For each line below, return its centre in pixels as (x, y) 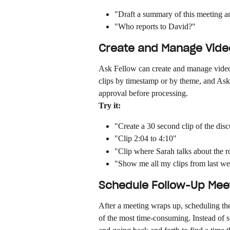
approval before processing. (143, 93)
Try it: (110, 105)
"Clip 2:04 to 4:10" (146, 139)
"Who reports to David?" (155, 27)
